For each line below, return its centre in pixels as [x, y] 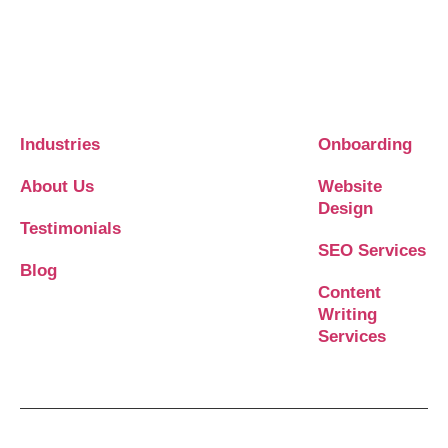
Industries [60, 145]
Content [349, 293]
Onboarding [365, 145]
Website [350, 187]
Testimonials [70, 229]
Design [345, 209]
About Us [57, 187]
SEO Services [372, 251]
